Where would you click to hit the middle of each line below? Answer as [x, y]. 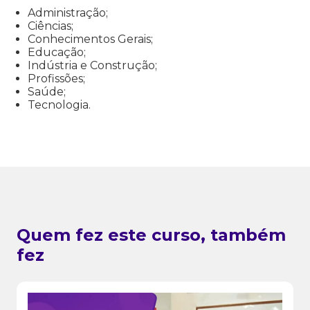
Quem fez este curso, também [151, 235]
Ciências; [51, 26]
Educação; [57, 53]
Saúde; [47, 92]
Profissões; [56, 79]
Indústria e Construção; [92, 66]
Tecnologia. [59, 105]
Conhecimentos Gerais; [90, 39]
